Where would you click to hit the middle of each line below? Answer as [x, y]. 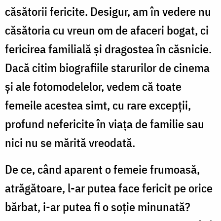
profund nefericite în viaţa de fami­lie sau [105, 124]
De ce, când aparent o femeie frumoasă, [102, 169]
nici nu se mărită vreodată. [70, 142]
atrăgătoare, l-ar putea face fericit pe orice [109, 188]
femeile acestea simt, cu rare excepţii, [98, 105]
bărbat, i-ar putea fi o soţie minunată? [98, 206]
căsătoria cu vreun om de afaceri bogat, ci [107, 30]
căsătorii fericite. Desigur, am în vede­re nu [108, 11]
